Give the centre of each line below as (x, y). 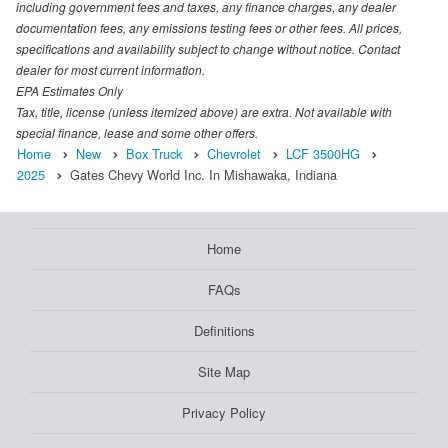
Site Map (224, 372)
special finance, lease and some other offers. (137, 133)
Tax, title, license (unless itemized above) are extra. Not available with (204, 112)
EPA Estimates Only (69, 91)
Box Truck (154, 154)
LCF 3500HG (323, 154)
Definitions (224, 331)
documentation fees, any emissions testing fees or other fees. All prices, (209, 28)
